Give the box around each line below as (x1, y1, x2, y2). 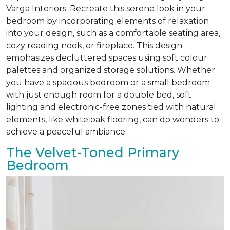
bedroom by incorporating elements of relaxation (6, 16, 209, 26)
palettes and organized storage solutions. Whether (6, 65, 215, 75)
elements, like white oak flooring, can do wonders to (6, 114, 219, 125)
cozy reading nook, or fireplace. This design (6, 41, 182, 51)
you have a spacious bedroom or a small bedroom (6, 78, 210, 88)
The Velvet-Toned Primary (6, 145, 179, 161)
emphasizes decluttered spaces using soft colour (6, 53, 207, 63)
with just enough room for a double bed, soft (6, 90, 191, 100)
